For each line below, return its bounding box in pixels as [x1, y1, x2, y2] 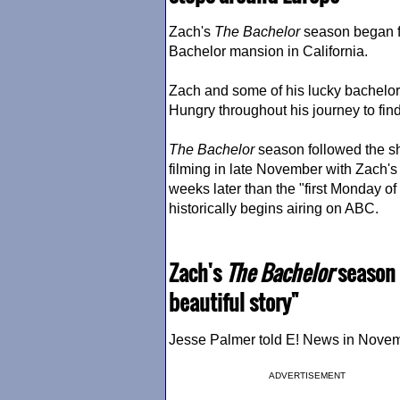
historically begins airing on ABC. [169, 201, 379, 216]
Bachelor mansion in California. [169, 44, 368, 59]
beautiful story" [169, 286, 298, 318]
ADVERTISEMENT [269, 371, 346, 380]
